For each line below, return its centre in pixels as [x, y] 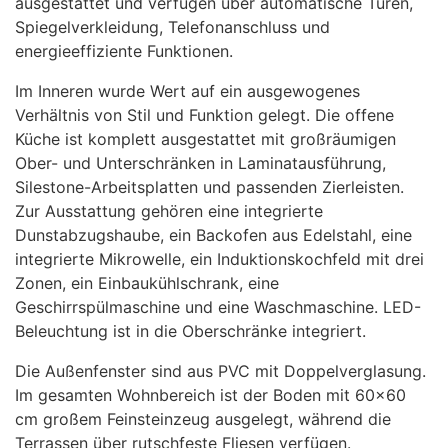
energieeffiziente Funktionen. [124, 51]
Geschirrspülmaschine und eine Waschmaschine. [199, 307]
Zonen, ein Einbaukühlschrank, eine [147, 283]
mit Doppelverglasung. [338, 371]
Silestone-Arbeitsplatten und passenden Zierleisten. [209, 187]
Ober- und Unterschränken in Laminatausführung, [200, 163]
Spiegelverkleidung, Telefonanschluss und [172, 27]
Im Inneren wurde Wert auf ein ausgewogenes [187, 91]
